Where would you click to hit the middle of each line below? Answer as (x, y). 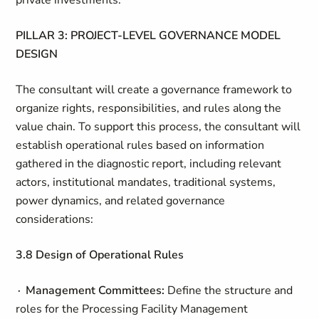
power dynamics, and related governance (121, 201)
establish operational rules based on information (140, 145)
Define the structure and (229, 291)
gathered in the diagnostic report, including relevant (149, 164)
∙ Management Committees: (90, 291)
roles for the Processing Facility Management (132, 309)
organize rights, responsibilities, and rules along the (149, 108)
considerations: (55, 219)
